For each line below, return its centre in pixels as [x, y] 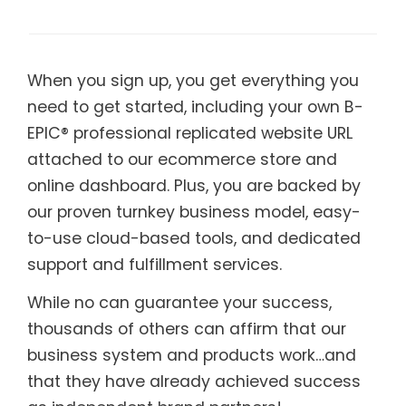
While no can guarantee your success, [179, 303]
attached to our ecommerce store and [182, 159]
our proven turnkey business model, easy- [194, 212]
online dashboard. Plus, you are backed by [194, 186]
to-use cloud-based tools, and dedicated [194, 238]
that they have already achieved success [194, 382]
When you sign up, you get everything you [193, 81]
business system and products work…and [192, 355]
